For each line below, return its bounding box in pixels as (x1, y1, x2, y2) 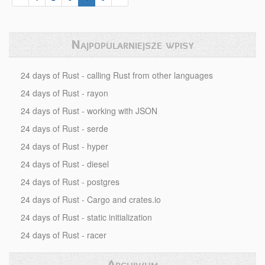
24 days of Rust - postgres (21, 176, 119, 188)
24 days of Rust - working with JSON (21, 105, 157, 117)
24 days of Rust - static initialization (21, 211, 152, 223)
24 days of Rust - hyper (21, 140, 108, 152)
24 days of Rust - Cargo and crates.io (21, 193, 161, 205)
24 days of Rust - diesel (21, 158, 109, 170)
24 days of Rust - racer (21, 229, 106, 241)
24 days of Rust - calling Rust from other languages (21, 69, 213, 81)
